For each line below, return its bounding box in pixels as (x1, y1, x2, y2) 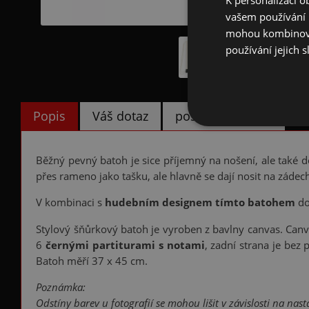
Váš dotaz (92, 108, 148, 125)
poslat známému (175, 108, 273, 125)
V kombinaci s (36, 195, 106, 210)
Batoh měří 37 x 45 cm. (36, 253, 148, 268)
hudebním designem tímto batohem (105, 195, 296, 210)
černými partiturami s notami (46, 237, 205, 252)
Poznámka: (36, 280, 86, 295)
